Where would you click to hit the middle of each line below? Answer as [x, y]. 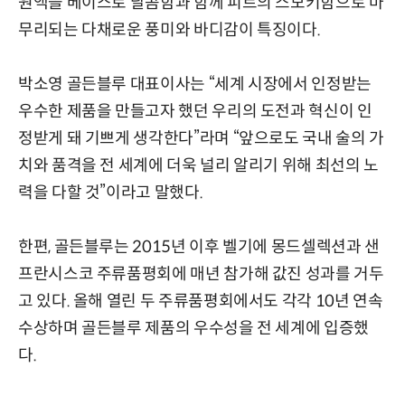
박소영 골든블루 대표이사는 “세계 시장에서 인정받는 [195, 84]
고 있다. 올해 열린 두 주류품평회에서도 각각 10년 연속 [201, 301]
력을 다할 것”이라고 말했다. [111, 192]
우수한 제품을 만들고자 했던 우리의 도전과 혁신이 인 [195, 111]
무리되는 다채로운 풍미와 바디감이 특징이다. [170, 29]
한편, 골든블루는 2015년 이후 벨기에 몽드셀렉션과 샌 [199, 246]
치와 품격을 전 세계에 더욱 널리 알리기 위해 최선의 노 [198, 165]
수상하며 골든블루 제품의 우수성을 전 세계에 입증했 [193, 328]
